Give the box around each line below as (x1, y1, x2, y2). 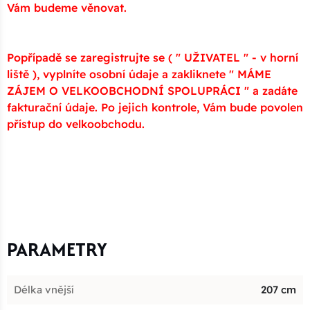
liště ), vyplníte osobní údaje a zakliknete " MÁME (7, 67, 271, 82)
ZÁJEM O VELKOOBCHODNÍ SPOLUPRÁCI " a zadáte (7, 84, 298, 98)
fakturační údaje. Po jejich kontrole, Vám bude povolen (7, 100, 303, 115)
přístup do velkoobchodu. (7, 117, 145, 131)
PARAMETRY (7, 235, 107, 264)
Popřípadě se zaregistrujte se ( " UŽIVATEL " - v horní (7, 51, 298, 65)
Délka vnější (14, 283, 74, 297)
